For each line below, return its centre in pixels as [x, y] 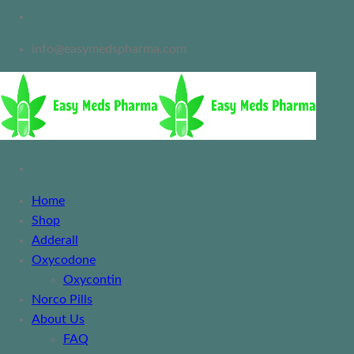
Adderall [55, 241]
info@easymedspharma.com [109, 49]
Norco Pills [62, 300]
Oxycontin [92, 280]
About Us [58, 320]
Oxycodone [64, 260]
